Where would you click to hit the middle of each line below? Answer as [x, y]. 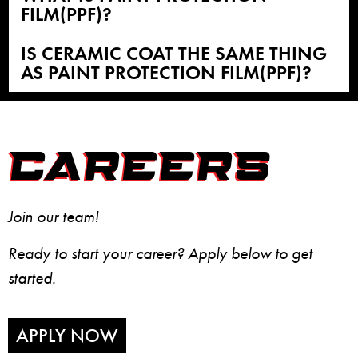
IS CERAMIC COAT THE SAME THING [174, 54]
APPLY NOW [67, 335]
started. [32, 278]
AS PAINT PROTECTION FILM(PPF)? [166, 73]
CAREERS [139, 169]
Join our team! [54, 217]
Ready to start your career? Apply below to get [160, 253]
